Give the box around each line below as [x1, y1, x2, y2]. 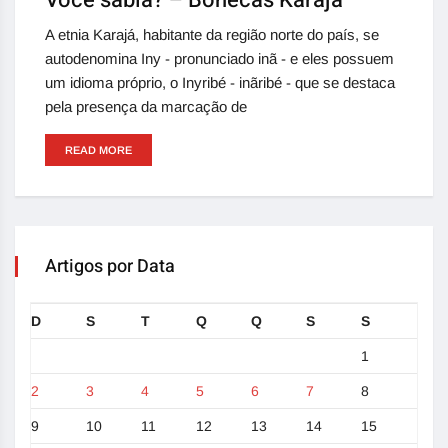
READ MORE [65, 144, 132, 157]
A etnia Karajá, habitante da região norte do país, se [45, 26, 379, 44]
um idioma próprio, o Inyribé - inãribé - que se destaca [45, 74, 395, 92]
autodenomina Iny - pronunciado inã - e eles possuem [45, 50, 394, 68]
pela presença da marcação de [45, 98, 247, 116]
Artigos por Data [45, 253, 175, 281]
